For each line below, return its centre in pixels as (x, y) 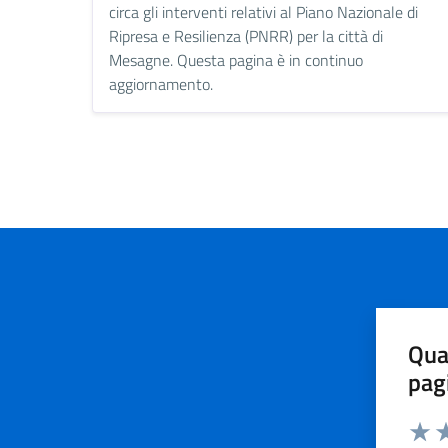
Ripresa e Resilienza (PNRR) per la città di (246, 36)
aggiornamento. (161, 84)
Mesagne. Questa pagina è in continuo (236, 60)
